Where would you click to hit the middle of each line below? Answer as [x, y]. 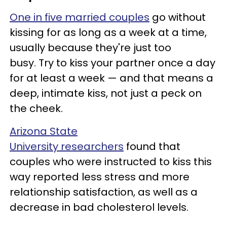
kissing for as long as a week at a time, [108, 32]
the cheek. [36, 108]
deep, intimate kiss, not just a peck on [106, 93]
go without [178, 17]
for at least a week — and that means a [111, 78]
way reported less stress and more [100, 177]
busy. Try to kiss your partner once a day [112, 63]
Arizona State [44, 131]
